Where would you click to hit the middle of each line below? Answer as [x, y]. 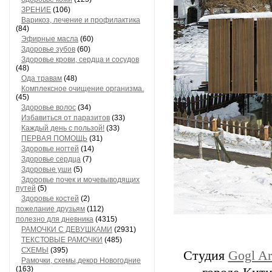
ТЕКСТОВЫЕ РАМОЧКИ [62, 240]
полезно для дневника [55, 219]
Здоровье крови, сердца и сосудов [80, 59]
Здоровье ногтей [50, 149]
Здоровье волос [49, 107]
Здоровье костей [50, 199]
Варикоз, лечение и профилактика [81, 20]
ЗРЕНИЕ [36, 10]
